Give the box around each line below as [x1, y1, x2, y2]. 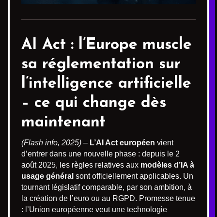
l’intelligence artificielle [21, 76, 191, 92]
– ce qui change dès [21, 95, 166, 111]
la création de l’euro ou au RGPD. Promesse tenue [21, 194, 195, 202]
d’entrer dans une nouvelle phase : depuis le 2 [21, 149, 180, 158]
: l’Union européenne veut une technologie [21, 205, 167, 214]
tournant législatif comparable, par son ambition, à [21, 183, 192, 191]
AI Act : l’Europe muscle [21, 37, 192, 53]
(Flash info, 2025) [21, 138, 81, 147]
